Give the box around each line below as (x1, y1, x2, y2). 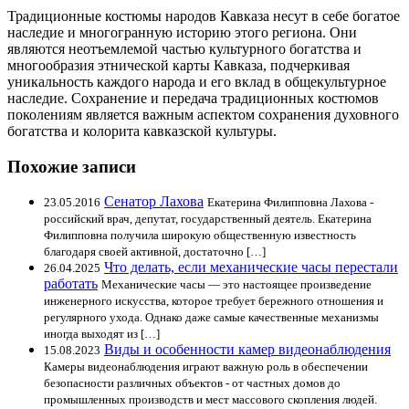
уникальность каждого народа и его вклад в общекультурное (7, 73, 386, 89)
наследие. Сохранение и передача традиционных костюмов (7, 89, 379, 106)
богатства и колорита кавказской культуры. (7, 122, 277, 139)
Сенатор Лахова (104, 194, 204, 210)
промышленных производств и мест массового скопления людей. (44, 393, 377, 407)
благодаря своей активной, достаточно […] (44, 245, 266, 259)
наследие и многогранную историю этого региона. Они (7, 24, 357, 40)
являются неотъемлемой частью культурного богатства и (7, 40, 362, 57)
